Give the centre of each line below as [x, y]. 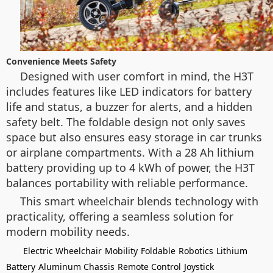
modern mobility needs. [68, 232]
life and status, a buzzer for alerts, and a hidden [129, 107]
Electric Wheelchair [62, 251]
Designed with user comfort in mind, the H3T [137, 76]
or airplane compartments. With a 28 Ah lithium [130, 153]
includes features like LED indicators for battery [129, 92]
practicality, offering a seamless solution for [120, 217]
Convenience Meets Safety [61, 62]
